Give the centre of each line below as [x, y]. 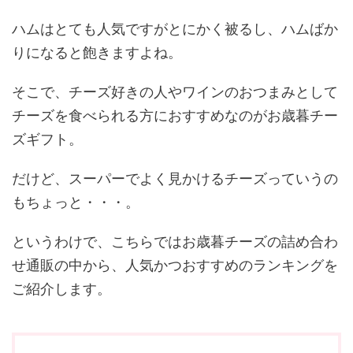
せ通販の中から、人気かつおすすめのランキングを [175, 265]
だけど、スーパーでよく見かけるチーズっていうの [175, 178]
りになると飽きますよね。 [97, 52]
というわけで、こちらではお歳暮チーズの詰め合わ [175, 242]
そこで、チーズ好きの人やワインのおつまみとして [175, 92]
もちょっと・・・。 [76, 202]
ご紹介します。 [61, 289]
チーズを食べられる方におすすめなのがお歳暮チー [175, 115]
